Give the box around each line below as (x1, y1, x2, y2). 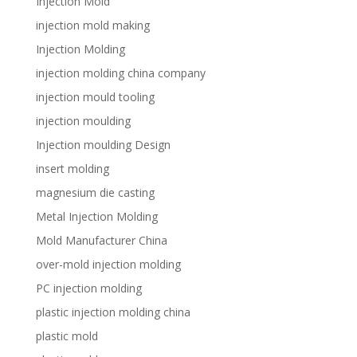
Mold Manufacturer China (35, 233, 167, 248)
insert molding (35, 161, 109, 176)
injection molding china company (35, 65, 206, 80)
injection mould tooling (35, 89, 155, 104)
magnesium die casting (35, 185, 155, 200)
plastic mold (35, 328, 98, 343)
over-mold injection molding (35, 257, 181, 272)
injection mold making (35, 18, 150, 33)
